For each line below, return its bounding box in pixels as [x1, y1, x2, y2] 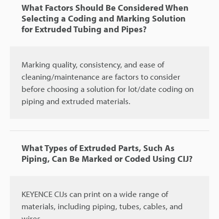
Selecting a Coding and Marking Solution [22, 13, 186, 24]
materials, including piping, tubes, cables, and [22, 201, 183, 212]
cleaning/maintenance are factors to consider [22, 71, 180, 82]
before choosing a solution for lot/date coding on [22, 84, 194, 94]
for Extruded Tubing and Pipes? [22, 23, 147, 35]
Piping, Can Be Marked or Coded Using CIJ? [22, 153, 193, 165]
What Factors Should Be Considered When [22, 2, 189, 14]
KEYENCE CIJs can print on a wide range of [22, 189, 168, 199]
